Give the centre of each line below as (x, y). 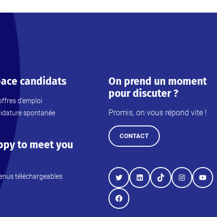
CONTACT (134, 136)
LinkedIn (150, 183)
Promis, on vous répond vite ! (158, 113)
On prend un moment (158, 82)
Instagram (195, 183)
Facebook (132, 204)
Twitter (127, 183)
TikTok (168, 183)
